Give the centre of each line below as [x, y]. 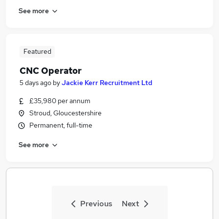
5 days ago [35, 83]
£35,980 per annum [60, 101]
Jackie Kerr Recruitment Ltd [107, 83]
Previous [96, 204]
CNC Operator [51, 71]
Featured [37, 51]
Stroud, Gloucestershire [66, 113]
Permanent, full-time [61, 125]
